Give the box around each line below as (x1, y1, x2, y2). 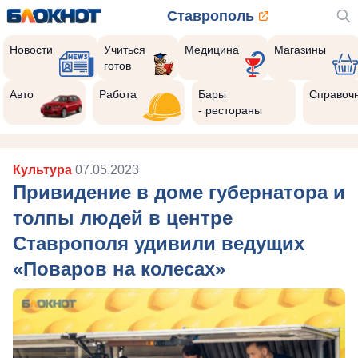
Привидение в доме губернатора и (13, 181, 345, 203)
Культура (13, 163, 75, 177)
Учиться (104, 43, 146, 56)
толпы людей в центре (13, 207, 233, 229)
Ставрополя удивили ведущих (13, 233, 304, 254)
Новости (10, 43, 53, 56)
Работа (99, 88, 137, 101)
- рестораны (198, 104, 263, 117)
